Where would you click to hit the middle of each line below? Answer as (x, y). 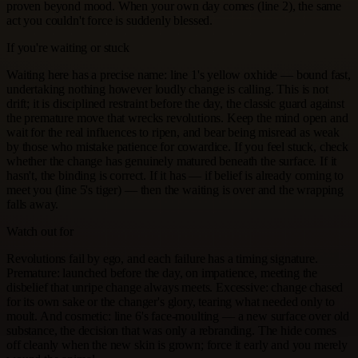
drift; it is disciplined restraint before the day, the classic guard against (175, 103)
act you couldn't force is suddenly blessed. (110, 20)
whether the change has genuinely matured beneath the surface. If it (172, 161)
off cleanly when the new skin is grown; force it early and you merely (177, 344)
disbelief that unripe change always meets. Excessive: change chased (175, 287)
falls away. (33, 204)
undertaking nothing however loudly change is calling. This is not (167, 89)
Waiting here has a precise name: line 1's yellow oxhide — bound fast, (179, 74)
